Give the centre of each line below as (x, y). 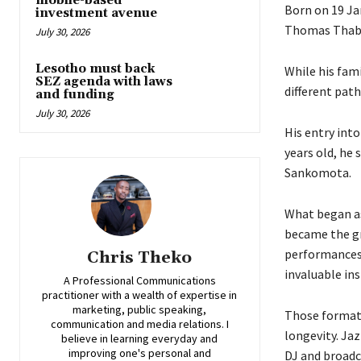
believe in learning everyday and (140, 338)
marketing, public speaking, (140, 309)
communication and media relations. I (139, 324)
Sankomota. (317, 172)
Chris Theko (140, 257)
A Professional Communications (139, 280)
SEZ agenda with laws (104, 82)
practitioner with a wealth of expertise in (140, 295)
